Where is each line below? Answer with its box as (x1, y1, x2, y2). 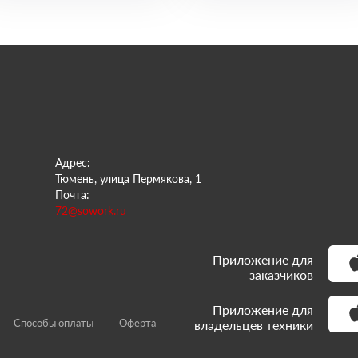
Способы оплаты (14, 316, 93, 329)
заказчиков (249, 267, 313, 282)
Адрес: (55, 156, 90, 169)
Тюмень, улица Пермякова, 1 (55, 172, 201, 185)
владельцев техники (194, 317, 313, 332)
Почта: (55, 188, 89, 201)
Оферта (119, 316, 156, 329)
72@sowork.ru (55, 204, 126, 217)
